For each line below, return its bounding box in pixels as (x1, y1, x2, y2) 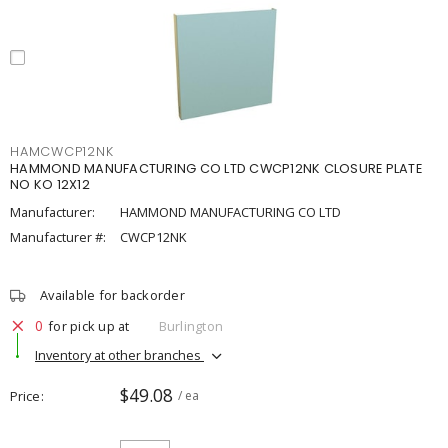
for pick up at (48, 316, 130, 335)
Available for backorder (40, 286, 185, 304)
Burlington (158, 316, 223, 335)
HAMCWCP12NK (10, 143, 114, 160)
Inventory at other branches (35, 345, 204, 364)
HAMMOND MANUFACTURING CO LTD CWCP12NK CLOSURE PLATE (10, 160, 422, 177)
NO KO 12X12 (10, 176, 90, 193)
